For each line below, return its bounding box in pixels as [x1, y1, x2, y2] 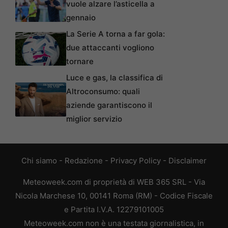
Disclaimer [168, 155, 207, 165]
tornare [66, 56, 94, 66]
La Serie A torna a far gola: [66, 28, 165, 39]
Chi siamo [21, 155, 57, 165]
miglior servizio [66, 113, 122, 124]
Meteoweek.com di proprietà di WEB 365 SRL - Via [23, 177, 205, 187]
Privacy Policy [110, 155, 161, 165]
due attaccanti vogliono [66, 42, 154, 52]
